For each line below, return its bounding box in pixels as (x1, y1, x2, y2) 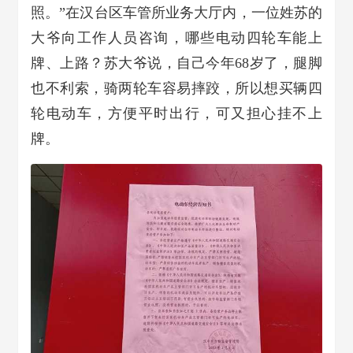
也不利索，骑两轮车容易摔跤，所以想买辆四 (31, 80, 322, 96)
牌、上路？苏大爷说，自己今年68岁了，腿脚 (31, 55, 322, 71)
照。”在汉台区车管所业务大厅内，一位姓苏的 (31, 5, 322, 20)
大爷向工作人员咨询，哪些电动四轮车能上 (31, 30, 322, 46)
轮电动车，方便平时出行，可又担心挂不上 (31, 106, 322, 121)
